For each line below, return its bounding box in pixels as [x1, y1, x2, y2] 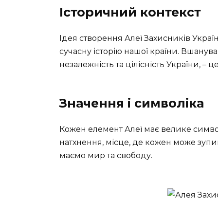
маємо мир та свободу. [59, 150, 152, 160]
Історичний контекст [59, 4, 201, 19]
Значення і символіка [59, 95, 204, 110]
